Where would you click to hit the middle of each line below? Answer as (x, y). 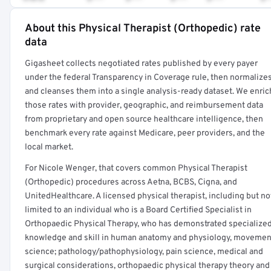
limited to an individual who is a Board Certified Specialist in (138, 210)
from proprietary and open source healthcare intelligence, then (144, 119)
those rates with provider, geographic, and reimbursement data (144, 106)
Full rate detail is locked (118, 37)
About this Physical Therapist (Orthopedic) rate (143, 29)
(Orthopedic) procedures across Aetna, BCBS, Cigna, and (131, 182)
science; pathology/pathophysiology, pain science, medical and (144, 252)
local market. (49, 147)
